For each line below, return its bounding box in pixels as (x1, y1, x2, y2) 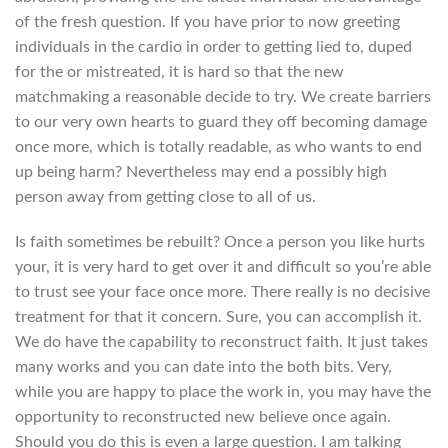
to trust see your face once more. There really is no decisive (15, 284, 430, 301)
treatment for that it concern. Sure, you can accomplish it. (15, 309, 422, 326)
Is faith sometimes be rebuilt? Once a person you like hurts (15, 234, 425, 251)
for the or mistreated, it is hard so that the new (15, 63, 344, 80)
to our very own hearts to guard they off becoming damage (15, 113, 427, 130)
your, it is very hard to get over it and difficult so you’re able (15, 259, 431, 276)
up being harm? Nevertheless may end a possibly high (15, 163, 387, 180)
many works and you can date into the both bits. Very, (15, 359, 392, 376)
